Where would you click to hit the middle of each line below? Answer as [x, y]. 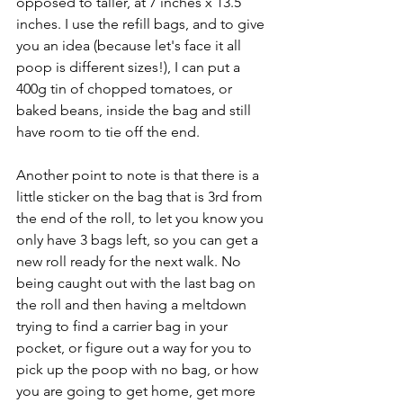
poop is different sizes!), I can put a [130, 67]
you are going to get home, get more [138, 391]
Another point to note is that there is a [139, 175]
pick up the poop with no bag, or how [139, 370]
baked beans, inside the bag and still [135, 111]
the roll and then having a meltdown [133, 305]
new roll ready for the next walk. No [130, 262]
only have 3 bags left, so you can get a [139, 240]
